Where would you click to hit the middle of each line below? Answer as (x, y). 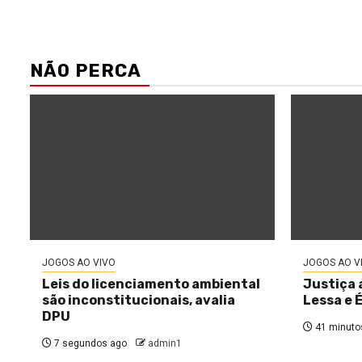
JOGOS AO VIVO (79, 263)
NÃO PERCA (86, 71)
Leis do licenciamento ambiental (151, 284)
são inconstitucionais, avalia (139, 300)
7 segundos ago (89, 343)
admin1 (165, 343)
